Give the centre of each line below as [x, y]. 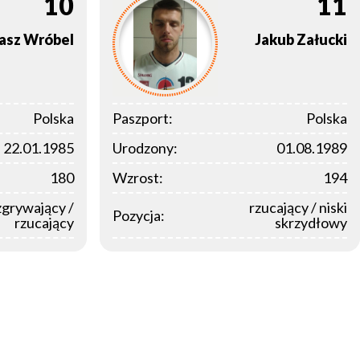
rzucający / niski [298, 208]
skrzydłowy [311, 223]
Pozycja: [139, 215]
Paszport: [143, 119]
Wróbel [49, 40]
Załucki [322, 40]
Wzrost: [138, 178]
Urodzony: [145, 148]
